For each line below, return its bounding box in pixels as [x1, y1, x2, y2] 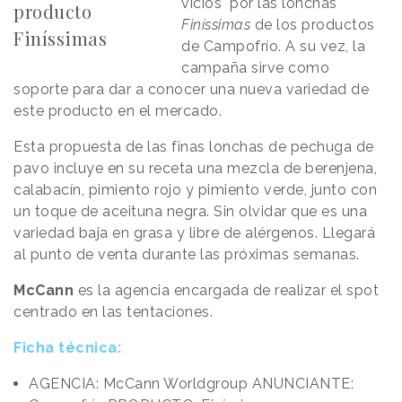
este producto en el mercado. [13, 101, 226, 119]
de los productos [250, 15, 375, 33]
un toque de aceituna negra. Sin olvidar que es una [13, 202, 367, 220]
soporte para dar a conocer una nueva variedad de [13, 80, 369, 98]
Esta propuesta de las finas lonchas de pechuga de [13, 137, 374, 155]
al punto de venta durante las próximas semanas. [13, 245, 360, 263]
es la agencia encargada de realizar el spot [74, 281, 379, 299]
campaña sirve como [181, 58, 330, 76]
